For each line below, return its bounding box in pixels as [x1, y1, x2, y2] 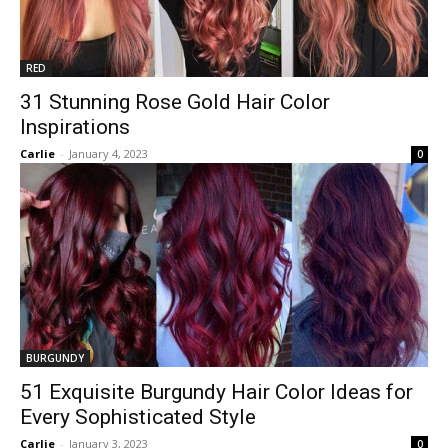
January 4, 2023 [69, 145, 148, 161]
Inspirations [20, 114, 130, 139]
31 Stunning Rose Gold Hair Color [20, 89, 330, 114]
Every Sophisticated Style [20, 404, 256, 429]
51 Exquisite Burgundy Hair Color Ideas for [20, 379, 413, 404]
